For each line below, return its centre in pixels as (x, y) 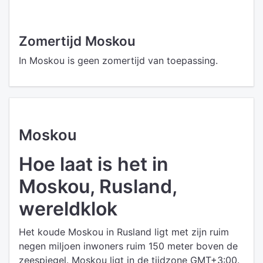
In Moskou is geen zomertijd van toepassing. (118, 60)
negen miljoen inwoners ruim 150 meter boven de (128, 246)
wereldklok (68, 209)
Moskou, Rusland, (98, 186)
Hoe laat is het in (94, 164)
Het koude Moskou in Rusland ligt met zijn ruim (124, 232)
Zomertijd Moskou (77, 41)
